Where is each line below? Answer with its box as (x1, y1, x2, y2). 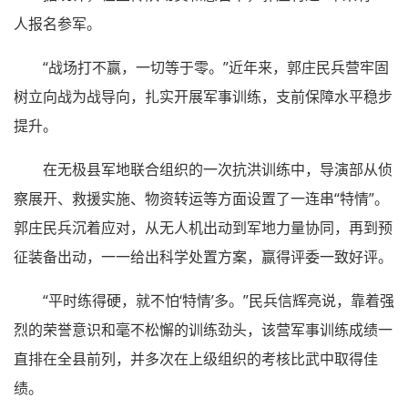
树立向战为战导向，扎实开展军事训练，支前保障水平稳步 (14, 86, 393, 107)
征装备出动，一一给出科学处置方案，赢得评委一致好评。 (14, 246, 393, 267)
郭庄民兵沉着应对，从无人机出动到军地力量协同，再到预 (14, 217, 393, 238)
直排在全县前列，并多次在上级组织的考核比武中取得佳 (14, 348, 378, 369)
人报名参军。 (14, 13, 101, 34)
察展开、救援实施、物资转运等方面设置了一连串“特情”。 (14, 188, 389, 209)
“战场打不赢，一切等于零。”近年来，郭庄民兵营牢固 (43, 56, 389, 77)
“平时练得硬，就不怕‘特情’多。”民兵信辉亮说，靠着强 (43, 290, 394, 311)
